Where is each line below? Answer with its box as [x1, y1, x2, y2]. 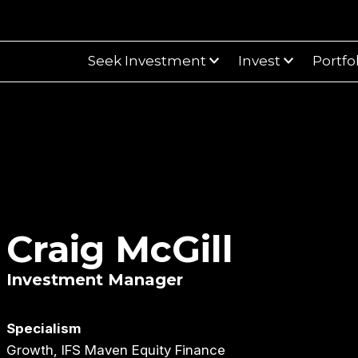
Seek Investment [88, 53, 206, 69]
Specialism [6, 320, 82, 336]
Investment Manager [6, 269, 183, 289]
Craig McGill [6, 225, 233, 272]
